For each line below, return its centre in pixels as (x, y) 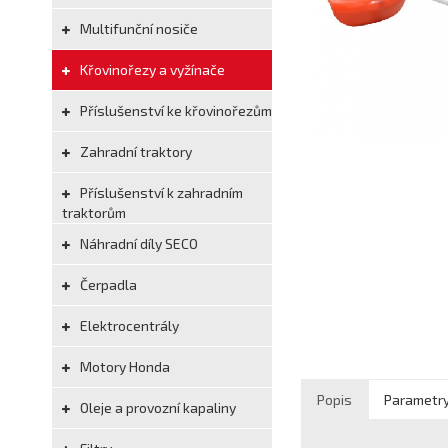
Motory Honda (123, 366)
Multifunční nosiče (137, 28)
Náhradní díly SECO (137, 243)
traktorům (94, 212)
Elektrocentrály (128, 325)
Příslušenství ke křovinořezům (174, 110)
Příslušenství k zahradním (160, 192)
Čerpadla (107, 284)
